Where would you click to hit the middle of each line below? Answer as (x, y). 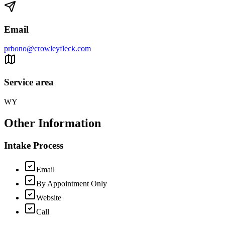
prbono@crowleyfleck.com (47, 49)
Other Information (52, 123)
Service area (29, 82)
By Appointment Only (72, 184)
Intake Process (34, 145)
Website (49, 198)
